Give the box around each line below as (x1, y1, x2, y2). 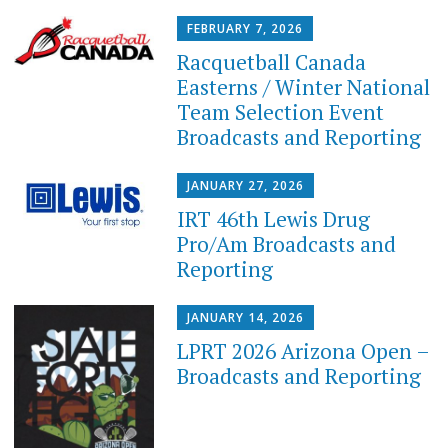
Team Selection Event (177, 97, 385, 126)
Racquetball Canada (177, 47, 367, 76)
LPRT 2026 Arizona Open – (177, 337, 430, 366)
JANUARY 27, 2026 (187, 176, 305, 194)
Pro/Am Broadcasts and (177, 229, 397, 258)
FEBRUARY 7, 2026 (187, 19, 304, 37)
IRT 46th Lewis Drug (177, 204, 371, 233)
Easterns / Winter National (177, 72, 431, 101)
